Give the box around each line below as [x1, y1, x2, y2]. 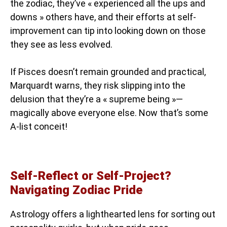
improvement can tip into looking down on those [10, 25, 206, 36]
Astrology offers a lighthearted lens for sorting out [10, 209, 215, 219]
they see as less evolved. [10, 39, 112, 50]
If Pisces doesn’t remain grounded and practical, [10, 66, 206, 77]
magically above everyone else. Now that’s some [10, 107, 208, 118]
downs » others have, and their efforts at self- [10, 12, 196, 22]
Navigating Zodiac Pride [10, 183, 142, 197]
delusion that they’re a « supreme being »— [10, 94, 183, 104]
